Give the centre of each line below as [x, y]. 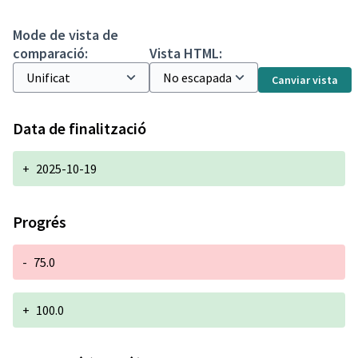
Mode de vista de [66, 35]
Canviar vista [305, 80]
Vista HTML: [186, 53]
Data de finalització [80, 128]
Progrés [40, 222]
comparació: [50, 53]
